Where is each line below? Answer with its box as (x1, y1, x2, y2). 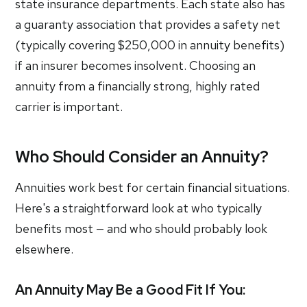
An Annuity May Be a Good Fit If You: (15, 281, 246, 299)
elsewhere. (15, 241, 74, 257)
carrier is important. (15, 99, 123, 114)
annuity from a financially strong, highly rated (15, 78, 260, 94)
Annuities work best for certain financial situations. (15, 180, 291, 195)
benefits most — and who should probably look (15, 221, 268, 236)
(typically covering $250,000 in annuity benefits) (15, 37, 285, 53)
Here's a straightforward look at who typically (15, 200, 262, 216)
